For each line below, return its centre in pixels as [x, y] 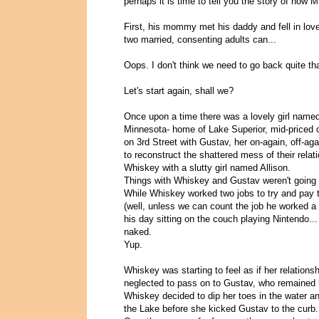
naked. [138, 232]
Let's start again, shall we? [179, 91]
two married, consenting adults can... [200, 40]
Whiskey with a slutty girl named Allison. [207, 168]
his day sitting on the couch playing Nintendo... [221, 219]
